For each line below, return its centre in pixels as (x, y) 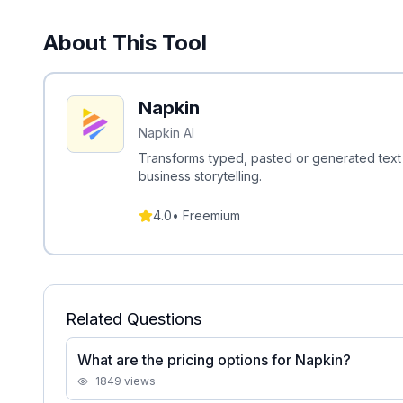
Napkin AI (166, 133)
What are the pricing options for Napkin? (214, 360)
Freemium (211, 215)
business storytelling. (200, 176)
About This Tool (125, 43)
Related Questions (134, 319)
